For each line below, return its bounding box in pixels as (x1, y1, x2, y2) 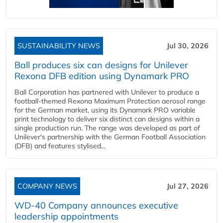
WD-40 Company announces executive (14, 200, 178, 212)
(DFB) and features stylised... (14, 141, 106, 151)
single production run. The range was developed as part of (14, 123, 200, 133)
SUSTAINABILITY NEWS (17, 41, 100, 51)
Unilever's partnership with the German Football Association (14, 132, 206, 142)
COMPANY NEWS (17, 182, 77, 191)
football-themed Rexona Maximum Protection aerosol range (14, 97, 206, 106)
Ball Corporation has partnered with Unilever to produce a (14, 88, 199, 97)
